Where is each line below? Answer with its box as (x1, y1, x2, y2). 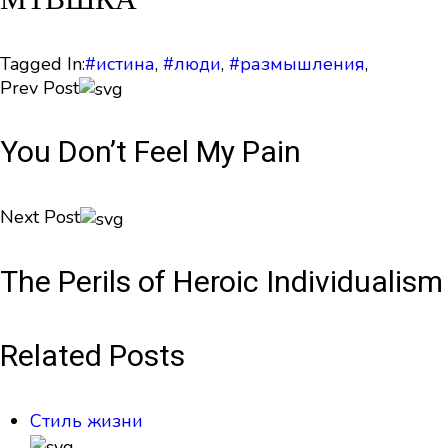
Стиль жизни (30, 409, 143, 433)
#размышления (229, 51, 365, 76)
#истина (85, 51, 155, 76)
